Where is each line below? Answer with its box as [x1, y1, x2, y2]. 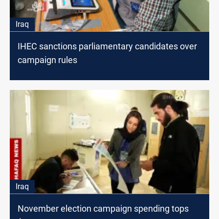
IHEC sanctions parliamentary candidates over [18, 41, 197, 52]
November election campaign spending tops [18, 203, 189, 214]
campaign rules [18, 55, 77, 66]
